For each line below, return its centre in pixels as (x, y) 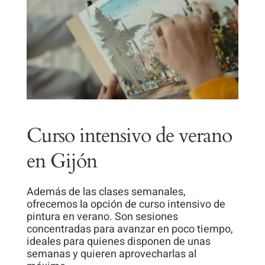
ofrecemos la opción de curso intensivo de (126, 204)
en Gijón (62, 161)
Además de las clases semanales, (106, 192)
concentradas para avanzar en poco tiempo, (130, 229)
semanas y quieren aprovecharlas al (111, 254)
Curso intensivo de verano (129, 135)
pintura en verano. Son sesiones (102, 216)
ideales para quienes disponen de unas (118, 241)
